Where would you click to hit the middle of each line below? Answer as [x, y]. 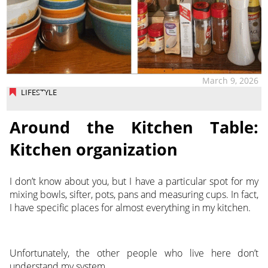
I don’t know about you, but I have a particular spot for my [134, 182]
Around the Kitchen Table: [134, 127]
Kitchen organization [93, 149]
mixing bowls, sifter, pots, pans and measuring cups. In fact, [134, 195]
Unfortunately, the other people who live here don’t [134, 253]
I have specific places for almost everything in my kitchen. [130, 208]
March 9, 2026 [231, 80]
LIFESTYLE [39, 92]
